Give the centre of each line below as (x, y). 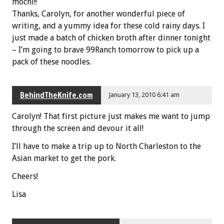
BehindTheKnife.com (56, 95)
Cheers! (25, 176)
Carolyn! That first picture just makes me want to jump (111, 116)
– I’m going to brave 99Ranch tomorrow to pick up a (105, 49)
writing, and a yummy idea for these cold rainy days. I (108, 25)
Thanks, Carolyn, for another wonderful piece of (98, 13)
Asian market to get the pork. (64, 158)
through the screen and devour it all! (78, 128)
